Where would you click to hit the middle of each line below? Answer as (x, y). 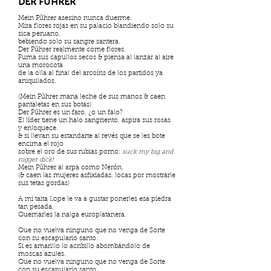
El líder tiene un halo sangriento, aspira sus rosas (94, 121)
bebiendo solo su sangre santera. (69, 42)
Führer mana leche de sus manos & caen (101, 97)
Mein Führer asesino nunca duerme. (75, 18)
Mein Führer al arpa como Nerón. (71, 168)
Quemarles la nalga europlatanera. (72, 215)
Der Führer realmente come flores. (72, 50)
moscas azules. (42, 254)
